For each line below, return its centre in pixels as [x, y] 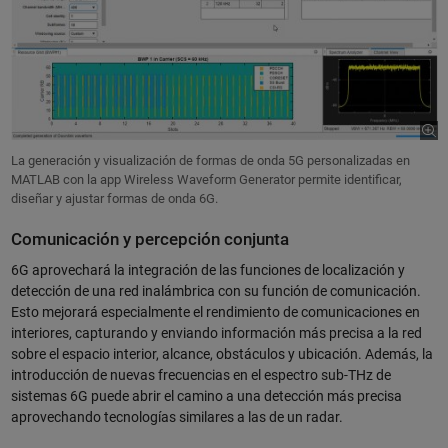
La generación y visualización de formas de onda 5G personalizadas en [210, 160]
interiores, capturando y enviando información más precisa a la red [216, 333]
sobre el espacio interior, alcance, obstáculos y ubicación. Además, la [221, 354]
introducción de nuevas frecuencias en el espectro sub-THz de [200, 375]
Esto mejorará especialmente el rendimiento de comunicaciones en [215, 312]
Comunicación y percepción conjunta [149, 239]
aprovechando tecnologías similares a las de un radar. [176, 417]
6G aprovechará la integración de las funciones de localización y [207, 270]
